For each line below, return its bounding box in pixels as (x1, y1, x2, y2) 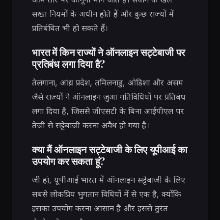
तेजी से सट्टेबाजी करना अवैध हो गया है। (32, 120, 149, 131)
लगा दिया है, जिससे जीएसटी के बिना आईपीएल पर (32, 106, 184, 116)
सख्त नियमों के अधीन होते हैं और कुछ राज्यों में (32, 9, 174, 19)
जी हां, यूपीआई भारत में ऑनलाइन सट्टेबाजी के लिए (32, 175, 185, 185)
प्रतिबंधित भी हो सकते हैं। (32, 23, 108, 33)
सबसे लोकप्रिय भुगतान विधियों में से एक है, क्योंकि (32, 189, 181, 199)
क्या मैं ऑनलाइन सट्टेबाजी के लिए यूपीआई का (32, 142, 188, 156)
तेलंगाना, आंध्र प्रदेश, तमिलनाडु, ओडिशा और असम (32, 78, 183, 88)
